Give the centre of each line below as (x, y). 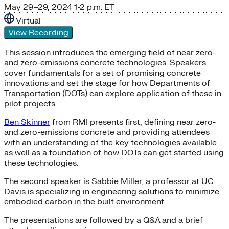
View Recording (38, 32)
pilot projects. (30, 104)
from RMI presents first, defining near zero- (133, 122)
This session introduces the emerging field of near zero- (110, 52)
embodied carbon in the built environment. (85, 202)
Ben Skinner (27, 122)
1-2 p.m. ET (94, 7)
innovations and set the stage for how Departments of (107, 83)
